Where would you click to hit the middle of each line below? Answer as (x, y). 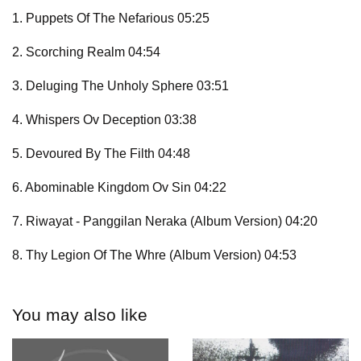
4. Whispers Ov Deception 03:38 (104, 120)
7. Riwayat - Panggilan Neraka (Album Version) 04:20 (165, 222)
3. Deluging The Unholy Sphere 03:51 (120, 86)
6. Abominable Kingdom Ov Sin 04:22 (119, 188)
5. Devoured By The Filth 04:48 (101, 154)
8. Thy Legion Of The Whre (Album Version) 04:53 (154, 255)
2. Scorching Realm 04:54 (86, 52)
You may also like (80, 315)
